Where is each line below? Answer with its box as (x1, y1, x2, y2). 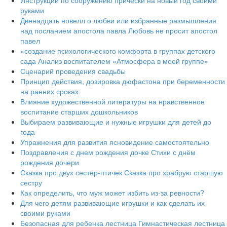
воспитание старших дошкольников (20, 106, 138, 117)
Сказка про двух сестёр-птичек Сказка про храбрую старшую (20, 167, 223, 177)
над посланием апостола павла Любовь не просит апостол (20, 25, 217, 35)
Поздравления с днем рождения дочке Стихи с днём (20, 147, 196, 157)
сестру (20, 177, 42, 187)
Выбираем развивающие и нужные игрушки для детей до (20, 117, 211, 127)
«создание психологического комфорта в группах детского (20, 46, 215, 56)
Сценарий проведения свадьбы (20, 66, 126, 76)
